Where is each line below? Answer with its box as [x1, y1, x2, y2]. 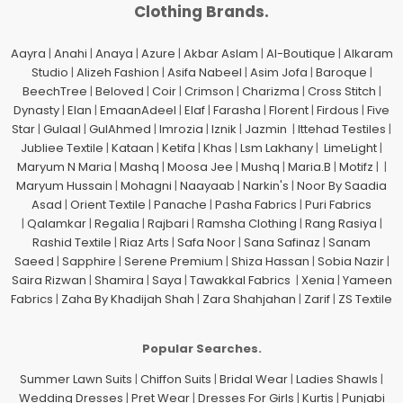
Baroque [315, 64, 367, 82]
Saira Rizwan [11, 272, 86, 290]
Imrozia [159, 121, 203, 139]
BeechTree [22, 83, 87, 101]
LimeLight [324, 139, 377, 157]
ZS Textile [338, 291, 392, 309]
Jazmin [245, 121, 287, 139]
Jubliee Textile [21, 139, 103, 157]
